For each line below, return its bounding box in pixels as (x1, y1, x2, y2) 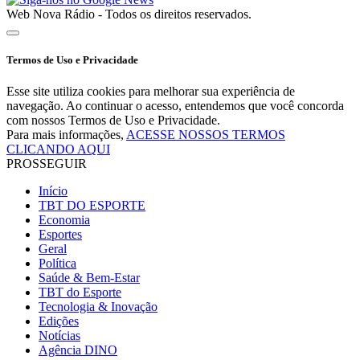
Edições (39, 314, 79, 329)
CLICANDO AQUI (6, 142, 110, 157)
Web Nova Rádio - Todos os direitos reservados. (6, 6, 252, 21)
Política (39, 256, 76, 271)
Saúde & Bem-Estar (39, 271, 140, 285)
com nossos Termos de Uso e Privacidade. (6, 113, 220, 128)
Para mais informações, (6, 128, 126, 142)
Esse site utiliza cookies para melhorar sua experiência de (6, 84, 295, 99)
